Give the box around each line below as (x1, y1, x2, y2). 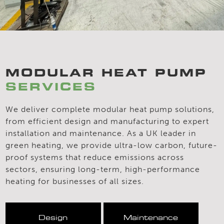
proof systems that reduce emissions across (5, 152, 184, 162)
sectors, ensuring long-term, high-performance (5, 164, 200, 174)
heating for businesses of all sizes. (5, 176, 144, 186)
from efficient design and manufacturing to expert (5, 116, 209, 126)
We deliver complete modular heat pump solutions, (5, 104, 215, 114)
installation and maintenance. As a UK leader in (5, 128, 196, 138)
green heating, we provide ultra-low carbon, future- (5, 140, 218, 150)
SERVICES (5, 79, 97, 93)
